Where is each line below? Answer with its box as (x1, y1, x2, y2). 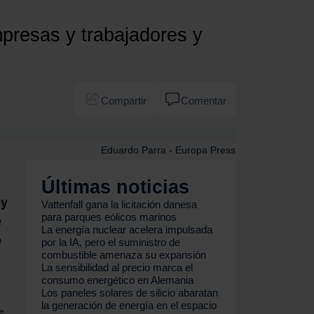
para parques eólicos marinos (41, 210, 177, 223)
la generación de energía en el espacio (41, 299, 217, 311)
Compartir (100, 94, 146, 107)
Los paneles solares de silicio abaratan (41, 286, 219, 299)
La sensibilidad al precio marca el (41, 261, 193, 273)
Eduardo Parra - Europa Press (101, 144, 235, 156)
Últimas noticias (41, 176, 190, 198)
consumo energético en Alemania (41, 273, 194, 286)
